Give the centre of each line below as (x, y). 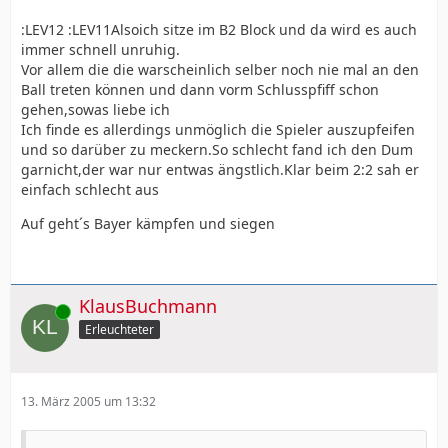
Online (39, 312)
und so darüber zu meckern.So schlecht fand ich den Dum (217, 149)
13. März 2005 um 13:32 (88, 401)
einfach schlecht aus (90, 189)
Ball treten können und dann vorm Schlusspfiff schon (200, 89)
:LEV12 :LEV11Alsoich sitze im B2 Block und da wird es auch (219, 29)
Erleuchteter (119, 329)
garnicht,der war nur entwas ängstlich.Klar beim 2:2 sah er (220, 169)
